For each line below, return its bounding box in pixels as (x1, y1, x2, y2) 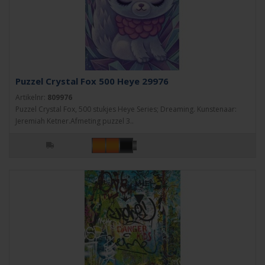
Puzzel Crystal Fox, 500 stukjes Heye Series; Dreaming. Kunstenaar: (15, 104, 237, 114)
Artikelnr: (15, 92, 47, 102)
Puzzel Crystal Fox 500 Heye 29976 (15, 75, 169, 87)
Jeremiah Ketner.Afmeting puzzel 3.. (15, 116, 134, 126)
